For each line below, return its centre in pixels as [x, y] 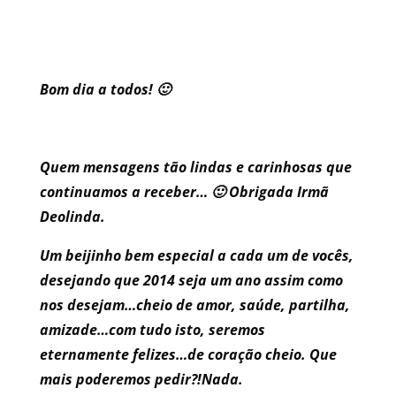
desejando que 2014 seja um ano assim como [191, 281]
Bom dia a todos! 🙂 [105, 90]
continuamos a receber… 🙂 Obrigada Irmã [184, 192]
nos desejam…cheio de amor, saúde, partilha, [194, 305]
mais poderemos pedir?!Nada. [141, 380]
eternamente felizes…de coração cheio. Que [188, 355]
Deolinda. [72, 217]
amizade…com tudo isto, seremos [152, 330]
